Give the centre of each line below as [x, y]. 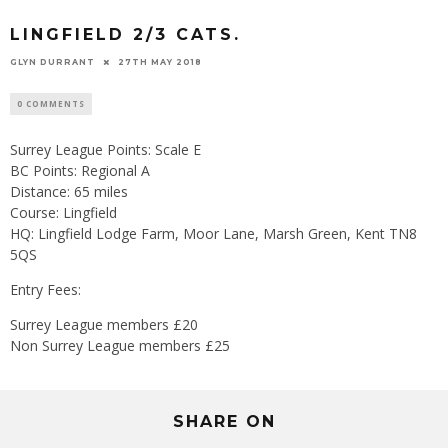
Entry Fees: [45, 289]
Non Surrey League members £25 [120, 345]
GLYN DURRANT [52, 61]
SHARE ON [224, 421]
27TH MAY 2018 [160, 61]
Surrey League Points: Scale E [105, 149]
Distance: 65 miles [69, 191]
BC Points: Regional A [80, 170]
